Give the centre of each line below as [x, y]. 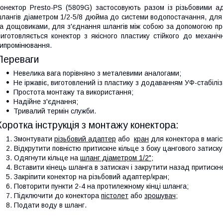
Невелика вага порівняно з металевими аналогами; [97, 73]
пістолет [115, 195]
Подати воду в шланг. [50, 205]
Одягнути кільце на [47, 158]
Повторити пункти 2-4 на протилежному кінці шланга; [101, 186]
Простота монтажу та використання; [73, 92]
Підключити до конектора [57, 195]
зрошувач [160, 195]
